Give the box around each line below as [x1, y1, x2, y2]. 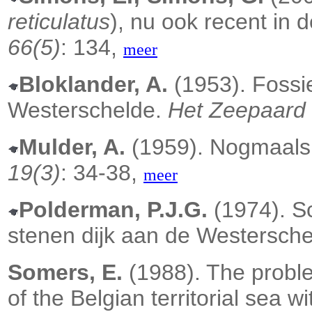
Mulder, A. [19, 134, 125, 160]
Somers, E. [8, 260, 123, 286]
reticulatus [8, 9, 110, 35]
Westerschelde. [8, 97, 168, 123]
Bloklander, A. [19, 72, 168, 97]
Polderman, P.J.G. [19, 197, 208, 223]
